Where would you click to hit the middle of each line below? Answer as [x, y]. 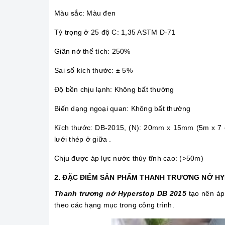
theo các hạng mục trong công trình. [114, 205]
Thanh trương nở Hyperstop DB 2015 [120, 194]
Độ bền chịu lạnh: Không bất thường [114, 90]
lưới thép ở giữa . [83, 139]
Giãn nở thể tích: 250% [92, 51]
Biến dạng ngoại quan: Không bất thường [123, 109]
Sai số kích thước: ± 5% [93, 71]
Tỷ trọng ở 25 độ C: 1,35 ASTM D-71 [115, 32]
